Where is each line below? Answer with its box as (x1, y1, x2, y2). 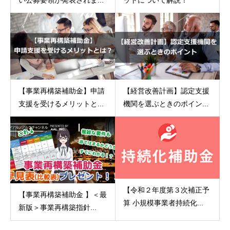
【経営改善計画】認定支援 (123, 86, 209, 95)
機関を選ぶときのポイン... (123, 99, 208, 108)
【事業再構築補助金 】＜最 (18, 190, 107, 199)
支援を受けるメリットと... (18, 99, 104, 108)
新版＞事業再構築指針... (18, 203, 97, 212)
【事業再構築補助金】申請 (18, 86, 105, 95)
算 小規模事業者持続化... (123, 198, 203, 207)
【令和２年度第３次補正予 (123, 185, 209, 194)
